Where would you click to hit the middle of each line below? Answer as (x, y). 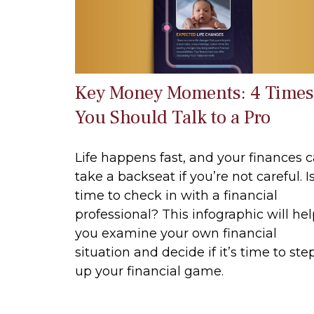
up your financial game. (149, 271)
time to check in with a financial (176, 195)
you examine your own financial (176, 233)
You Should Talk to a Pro (173, 117)
